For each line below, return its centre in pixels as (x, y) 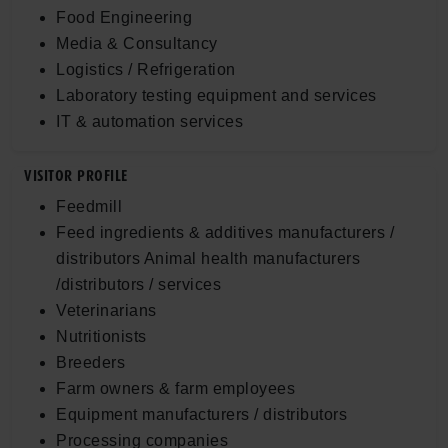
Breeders (90, 362)
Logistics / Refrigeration (146, 69)
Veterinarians (106, 310)
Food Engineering (124, 17)
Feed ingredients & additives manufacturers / (225, 232)
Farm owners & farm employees (175, 388)
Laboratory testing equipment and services (216, 95)
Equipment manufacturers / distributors (201, 414)
